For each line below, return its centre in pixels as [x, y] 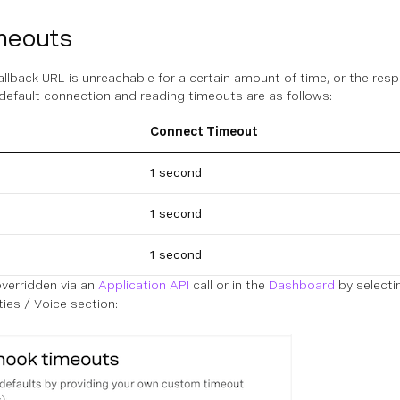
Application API [144, 285]
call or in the [229, 285]
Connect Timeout [204, 131]
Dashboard [302, 285]
